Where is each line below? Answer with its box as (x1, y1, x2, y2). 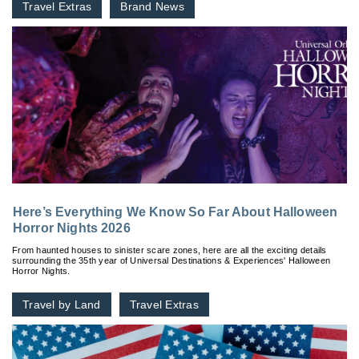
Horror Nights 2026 (13, 221, 131, 236)
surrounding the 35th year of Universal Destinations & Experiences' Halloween (12, 256, 330, 266)
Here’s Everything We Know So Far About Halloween (13, 205, 338, 220)
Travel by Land (22, 298, 101, 312)
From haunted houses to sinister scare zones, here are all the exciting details (12, 245, 327, 256)
